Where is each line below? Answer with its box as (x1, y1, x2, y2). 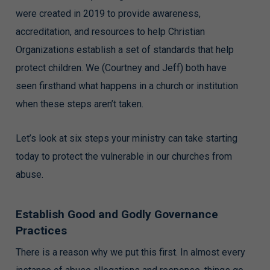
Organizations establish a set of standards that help (15, 44, 234, 55)
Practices (15, 224, 67, 237)
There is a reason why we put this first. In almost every (15, 246, 245, 258)
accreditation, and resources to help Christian (15, 26, 205, 37)
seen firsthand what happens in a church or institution (15, 80, 238, 92)
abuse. (15, 169, 43, 180)
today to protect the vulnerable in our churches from (15, 151, 232, 162)
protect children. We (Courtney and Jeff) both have (15, 62, 227, 74)
